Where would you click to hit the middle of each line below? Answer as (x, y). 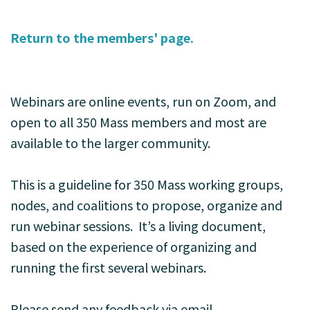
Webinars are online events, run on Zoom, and (143, 101)
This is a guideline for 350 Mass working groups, (147, 184)
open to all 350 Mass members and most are (138, 122)
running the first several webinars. (110, 267)
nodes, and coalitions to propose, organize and (146, 205)
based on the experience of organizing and (134, 246)
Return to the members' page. (102, 37)
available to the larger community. (110, 143)
